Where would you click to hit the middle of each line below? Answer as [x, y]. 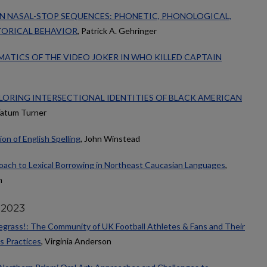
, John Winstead [110, 138]
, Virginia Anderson [76, 241]
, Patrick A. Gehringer [117, 31]
